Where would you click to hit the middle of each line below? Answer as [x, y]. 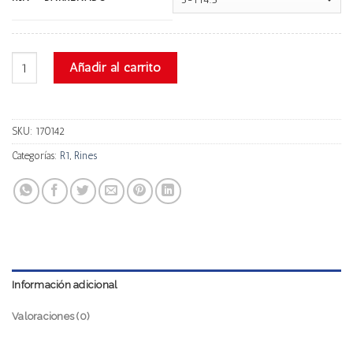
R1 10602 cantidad [57, 60]
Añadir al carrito [115, 68]
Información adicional [65, 285]
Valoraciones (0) [51, 317]
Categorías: [36, 156]
